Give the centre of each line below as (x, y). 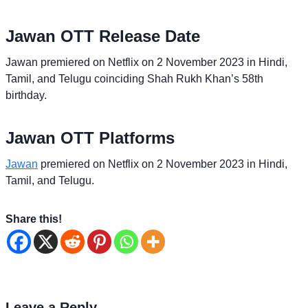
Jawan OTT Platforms (90, 137)
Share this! (34, 219)
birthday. (26, 95)
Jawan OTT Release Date (103, 36)
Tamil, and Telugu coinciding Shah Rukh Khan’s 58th (134, 78)
